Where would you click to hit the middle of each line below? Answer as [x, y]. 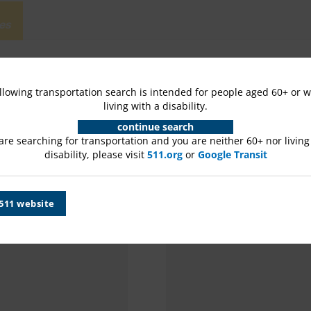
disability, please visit [95, 154]
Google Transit [232, 154]
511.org [165, 154]
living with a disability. [155, 106]
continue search [155, 126]
